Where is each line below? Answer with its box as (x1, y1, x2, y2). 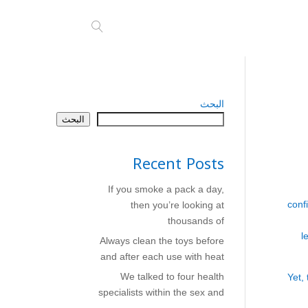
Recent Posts (133, 150, 224, 179)
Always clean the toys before (100, 235, 224, 246)
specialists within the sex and (98, 287, 224, 298)
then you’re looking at (131, 199, 224, 210)
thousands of (168, 215, 224, 226)
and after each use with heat (100, 251, 224, 262)
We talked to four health (120, 271, 224, 282)
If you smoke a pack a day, (108, 184, 224, 195)
